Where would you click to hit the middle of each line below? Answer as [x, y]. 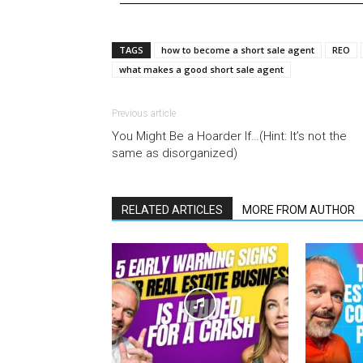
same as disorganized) [175, 153]
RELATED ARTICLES [172, 210]
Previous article [144, 113]
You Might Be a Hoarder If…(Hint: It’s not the [229, 136]
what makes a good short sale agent [201, 69]
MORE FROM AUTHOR [299, 210]
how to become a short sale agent [238, 50]
